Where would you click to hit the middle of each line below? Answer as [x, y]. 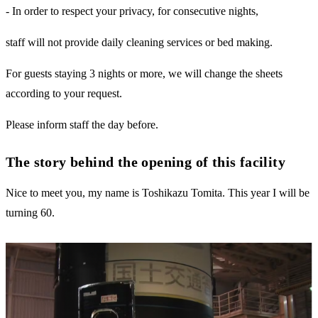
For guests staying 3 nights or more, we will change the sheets [144, 73]
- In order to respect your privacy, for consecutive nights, [132, 11]
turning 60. [30, 212]
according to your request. [64, 93]
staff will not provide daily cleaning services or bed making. [139, 42]
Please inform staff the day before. [82, 124]
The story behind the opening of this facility [146, 161]
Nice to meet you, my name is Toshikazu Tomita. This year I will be [158, 192]
